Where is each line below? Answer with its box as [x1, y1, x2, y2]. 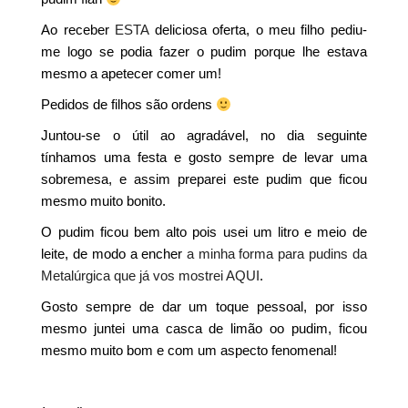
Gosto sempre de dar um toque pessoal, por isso [41, 299, 367, 314]
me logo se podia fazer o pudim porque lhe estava [41, 44, 367, 59]
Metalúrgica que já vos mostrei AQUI [41, 268, 260, 283]
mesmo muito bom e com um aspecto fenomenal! [41, 342, 338, 358]
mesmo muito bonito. [41, 193, 167, 209]
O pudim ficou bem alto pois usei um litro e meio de [41, 224, 367, 240]
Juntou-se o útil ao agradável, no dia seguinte [41, 127, 367, 143]
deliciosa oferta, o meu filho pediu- [148, 22, 367, 37]
